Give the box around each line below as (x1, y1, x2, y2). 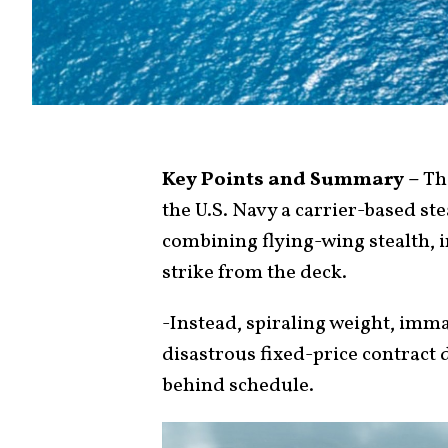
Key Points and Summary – (162, 165, 420, 194)
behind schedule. (162, 371, 314, 400)
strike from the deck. (162, 258, 347, 287)
